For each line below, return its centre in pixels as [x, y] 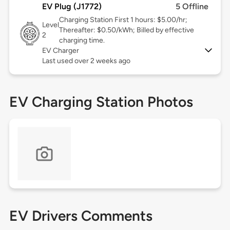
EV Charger [60, 51]
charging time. [82, 41]
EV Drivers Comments [81, 216]
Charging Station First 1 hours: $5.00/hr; [123, 20]
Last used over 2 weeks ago [86, 61]
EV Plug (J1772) [72, 7]
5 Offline [192, 7]
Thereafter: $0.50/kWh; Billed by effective [126, 30]
